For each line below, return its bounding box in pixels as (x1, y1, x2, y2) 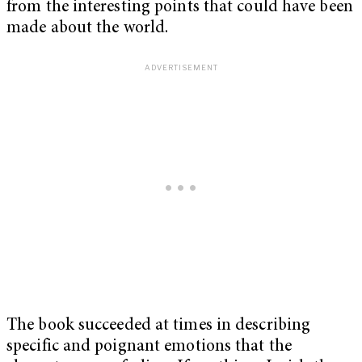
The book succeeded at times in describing (6, 318, 311, 335)
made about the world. (6, 19, 169, 37)
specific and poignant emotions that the (6, 339, 292, 356)
